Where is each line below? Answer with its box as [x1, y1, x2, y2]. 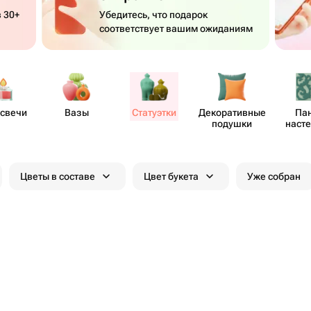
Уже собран [247, 171, 301, 182]
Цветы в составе [20, 171, 95, 182]
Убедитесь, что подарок [99, 9, 208, 20]
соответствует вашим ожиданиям [99, 23, 253, 34]
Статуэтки [132, 107, 176, 118]
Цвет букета [144, 171, 199, 182]
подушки [212, 118, 252, 129]
